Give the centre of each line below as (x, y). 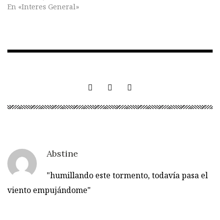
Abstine (62, 154)
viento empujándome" (49, 190)
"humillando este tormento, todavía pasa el (127, 176)
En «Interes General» (43, 7)
